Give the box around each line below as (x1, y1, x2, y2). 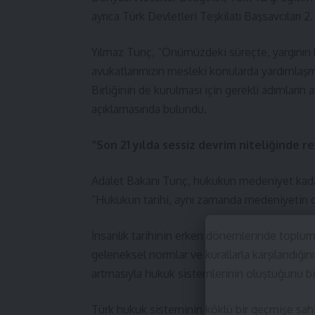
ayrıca (91, 9, 122, 23)
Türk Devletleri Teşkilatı (122, 9, 241, 23)
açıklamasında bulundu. (91, 102, 207, 116)
